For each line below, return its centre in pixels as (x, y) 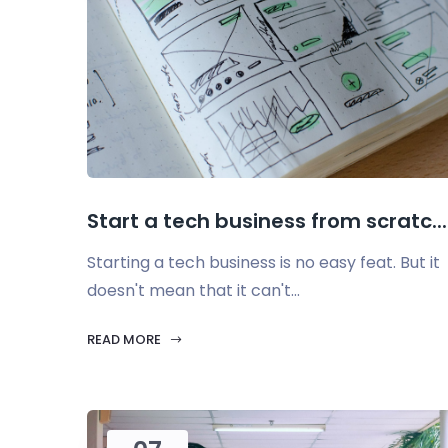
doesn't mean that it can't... (193, 290)
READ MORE (125, 339)
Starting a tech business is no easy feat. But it (263, 262)
